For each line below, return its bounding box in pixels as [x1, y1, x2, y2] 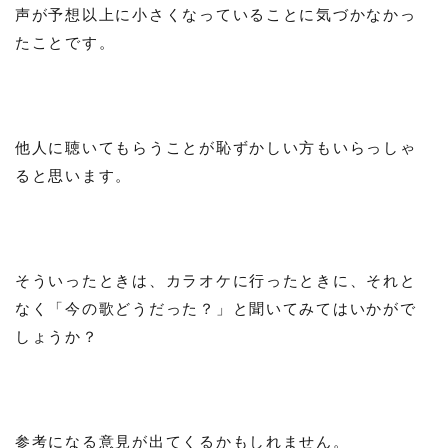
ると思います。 [15, 165, 133, 184]
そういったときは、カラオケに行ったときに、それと [15, 270, 417, 289]
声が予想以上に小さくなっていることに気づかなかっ [15, 4, 417, 23]
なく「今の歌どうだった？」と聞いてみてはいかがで [15, 298, 417, 317]
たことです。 [15, 32, 116, 51]
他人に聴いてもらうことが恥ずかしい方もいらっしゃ [15, 137, 417, 156]
